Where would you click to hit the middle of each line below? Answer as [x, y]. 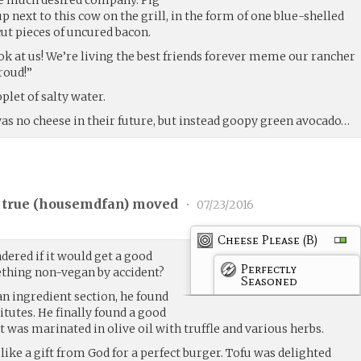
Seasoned [270, 280]
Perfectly [269, 268]
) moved [153, 204]
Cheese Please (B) [268, 239]
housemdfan [81, 204]
